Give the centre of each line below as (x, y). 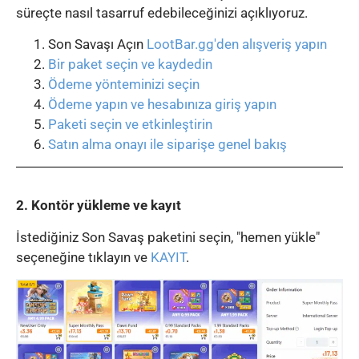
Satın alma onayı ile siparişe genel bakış (167, 145)
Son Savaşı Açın (97, 44)
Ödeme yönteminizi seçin (124, 85)
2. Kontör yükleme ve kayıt (99, 206)
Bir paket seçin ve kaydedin (130, 65)
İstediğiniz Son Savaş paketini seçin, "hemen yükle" (168, 237)
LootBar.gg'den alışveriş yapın (237, 44)
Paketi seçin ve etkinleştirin (130, 125)
